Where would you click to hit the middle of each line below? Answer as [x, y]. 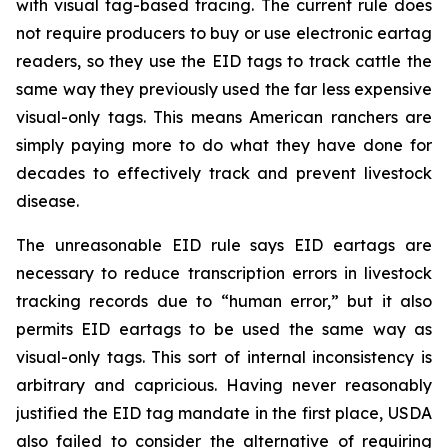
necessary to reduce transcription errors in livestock [224, 273]
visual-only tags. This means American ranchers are [224, 117]
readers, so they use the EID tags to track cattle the [224, 61]
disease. [47, 201]
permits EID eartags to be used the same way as [224, 329]
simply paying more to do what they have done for [224, 145]
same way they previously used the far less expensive [224, 89]
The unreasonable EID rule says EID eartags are [224, 245]
